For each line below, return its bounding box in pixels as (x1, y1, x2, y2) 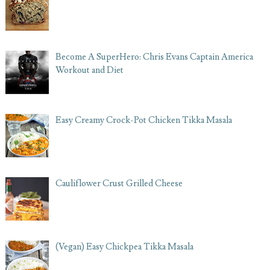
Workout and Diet (55, 64, 124, 77)
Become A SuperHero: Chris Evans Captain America (55, 51, 253, 63)
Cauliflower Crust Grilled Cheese (55, 178, 183, 190)
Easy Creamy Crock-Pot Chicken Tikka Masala (55, 115, 232, 127)
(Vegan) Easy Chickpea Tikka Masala (55, 241, 193, 253)
